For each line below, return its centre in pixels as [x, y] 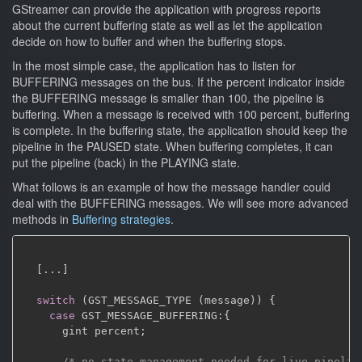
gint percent [82, 331]
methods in [42, 219]
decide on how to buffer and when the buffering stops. [149, 41]
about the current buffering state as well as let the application [167, 25]
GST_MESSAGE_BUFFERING [146, 316]
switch [56, 300]
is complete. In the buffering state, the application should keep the [180, 130]
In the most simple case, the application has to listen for [154, 65]
